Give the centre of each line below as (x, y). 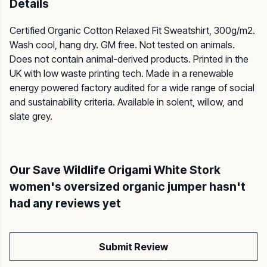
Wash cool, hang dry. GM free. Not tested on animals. (122, 45)
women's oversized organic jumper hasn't (128, 187)
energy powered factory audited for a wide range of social (132, 88)
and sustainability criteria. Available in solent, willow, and (126, 102)
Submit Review (133, 247)
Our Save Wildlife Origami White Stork (115, 170)
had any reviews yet (65, 204)
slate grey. (31, 117)
